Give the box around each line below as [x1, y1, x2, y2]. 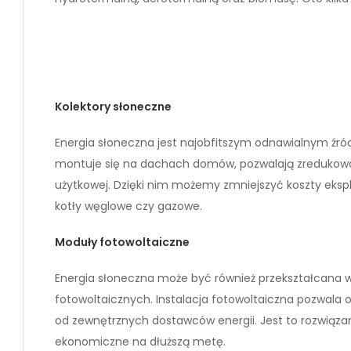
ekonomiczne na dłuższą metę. [55, 333, 226, 349]
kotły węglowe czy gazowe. [55, 197, 202, 214]
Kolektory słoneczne [55, 98, 172, 114]
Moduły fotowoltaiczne [55, 233, 190, 250]
